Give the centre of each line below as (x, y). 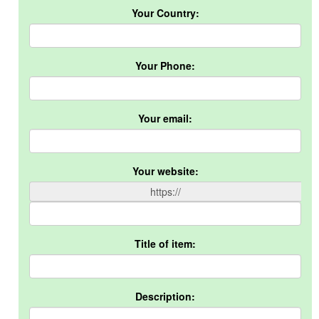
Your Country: (165, 13)
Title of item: (165, 244)
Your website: (165, 171)
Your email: (165, 118)
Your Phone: (165, 66)
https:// (166, 192)
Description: (165, 296)
